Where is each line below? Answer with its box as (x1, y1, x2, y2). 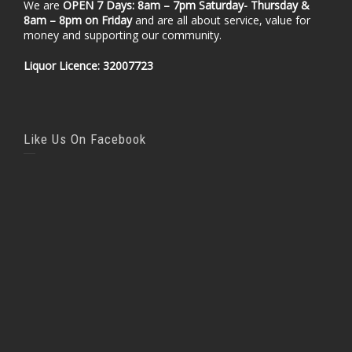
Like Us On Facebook (24, 131, 146, 147)
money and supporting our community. (24, 27, 222, 42)
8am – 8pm (24, 13, 82, 27)
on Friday (85, 13, 132, 27)
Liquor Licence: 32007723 (24, 58, 153, 73)
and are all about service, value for (132, 13, 310, 27)
